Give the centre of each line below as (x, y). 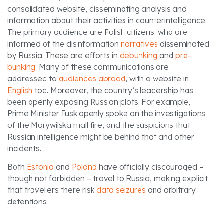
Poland (84, 166)
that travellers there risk (52, 190)
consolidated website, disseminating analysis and (97, 8)
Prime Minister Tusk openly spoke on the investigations (106, 113)
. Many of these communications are (102, 67)
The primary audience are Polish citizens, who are (97, 32)
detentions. (28, 201)
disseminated (184, 43)
